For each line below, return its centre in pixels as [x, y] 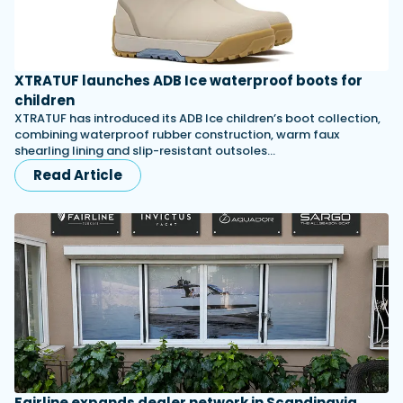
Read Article [78, 175]
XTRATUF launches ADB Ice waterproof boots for [188, 81]
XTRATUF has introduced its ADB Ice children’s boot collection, [197, 119]
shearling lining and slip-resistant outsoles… [145, 151]
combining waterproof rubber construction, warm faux [177, 135]
